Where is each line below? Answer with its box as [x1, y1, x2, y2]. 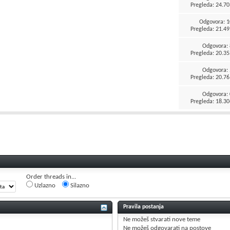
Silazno [68, 182, 89, 189]
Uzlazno [32, 182, 55, 189]
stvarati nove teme [149, 216, 201, 223]
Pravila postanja [123, 203, 164, 210]
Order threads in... [26, 173, 76, 180]
